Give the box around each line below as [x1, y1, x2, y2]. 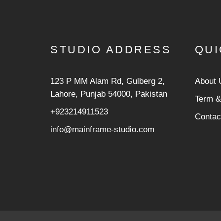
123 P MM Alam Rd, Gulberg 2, [50, 76, 165, 86]
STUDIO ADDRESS [50, 43, 172, 56]
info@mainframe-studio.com [50, 125, 154, 134]
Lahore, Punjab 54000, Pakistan [50, 89, 167, 99]
